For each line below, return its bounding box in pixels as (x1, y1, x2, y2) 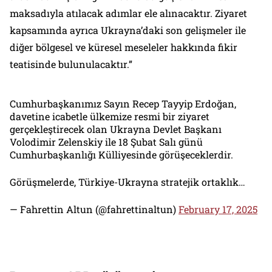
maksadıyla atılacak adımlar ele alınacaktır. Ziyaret (10, 7, 247, 20)
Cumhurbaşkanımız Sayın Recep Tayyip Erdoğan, (10, 97, 236, 110)
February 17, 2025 (178, 203, 257, 216)
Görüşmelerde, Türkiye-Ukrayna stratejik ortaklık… (10, 175, 245, 189)
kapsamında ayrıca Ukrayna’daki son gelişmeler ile (10, 24, 246, 37)
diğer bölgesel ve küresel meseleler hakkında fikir (10, 41, 237, 54)
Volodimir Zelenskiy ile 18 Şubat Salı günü (10, 135, 203, 149)
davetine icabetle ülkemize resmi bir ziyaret (10, 110, 209, 123)
